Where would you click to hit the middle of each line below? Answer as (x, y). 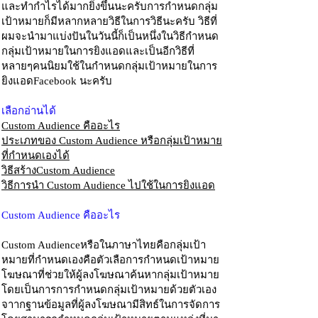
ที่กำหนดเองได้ (35, 155)
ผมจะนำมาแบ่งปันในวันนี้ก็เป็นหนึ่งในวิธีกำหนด (110, 36)
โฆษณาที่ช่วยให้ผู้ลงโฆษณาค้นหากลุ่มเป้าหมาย (110, 275)
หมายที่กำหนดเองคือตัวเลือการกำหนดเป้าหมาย (110, 260)
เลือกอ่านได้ (29, 111)
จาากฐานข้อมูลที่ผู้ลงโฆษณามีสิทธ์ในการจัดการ (111, 305)
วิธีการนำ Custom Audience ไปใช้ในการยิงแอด (108, 185)
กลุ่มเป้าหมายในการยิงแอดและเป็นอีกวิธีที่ (98, 51)
